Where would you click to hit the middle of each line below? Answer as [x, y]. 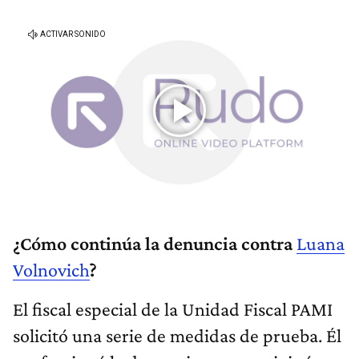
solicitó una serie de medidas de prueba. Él [177, 336]
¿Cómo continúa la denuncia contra [155, 244]
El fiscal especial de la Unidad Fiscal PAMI [173, 309]
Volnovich [51, 270]
